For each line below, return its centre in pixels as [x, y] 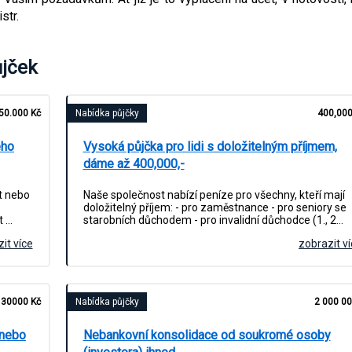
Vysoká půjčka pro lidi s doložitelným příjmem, [210, 147]
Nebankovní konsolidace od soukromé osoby [207, 335]
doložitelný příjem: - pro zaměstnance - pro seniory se [214, 208]
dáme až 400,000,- [134, 164]
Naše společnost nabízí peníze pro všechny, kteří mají [214, 195]
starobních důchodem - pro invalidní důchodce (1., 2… [213, 220]
